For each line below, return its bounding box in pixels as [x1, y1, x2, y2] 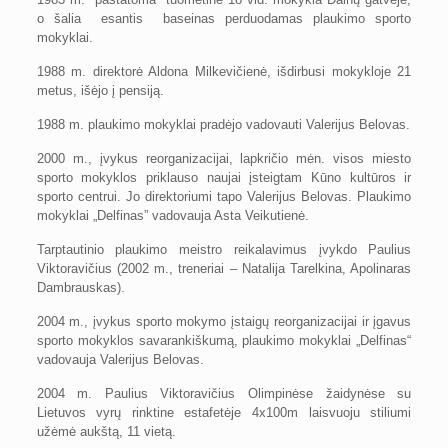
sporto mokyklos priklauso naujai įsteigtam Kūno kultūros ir [36, 170, 412, 185]
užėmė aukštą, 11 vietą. [36, 424, 176, 439]
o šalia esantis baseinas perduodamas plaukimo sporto [36, 11, 412, 26]
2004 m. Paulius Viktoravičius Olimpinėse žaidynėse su [36, 386, 412, 401]
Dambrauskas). [36, 280, 125, 295]
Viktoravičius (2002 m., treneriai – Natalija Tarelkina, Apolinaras [36, 261, 412, 276]
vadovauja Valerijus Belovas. [36, 352, 204, 367]
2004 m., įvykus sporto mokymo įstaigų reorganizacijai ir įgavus [36, 314, 412, 329]
